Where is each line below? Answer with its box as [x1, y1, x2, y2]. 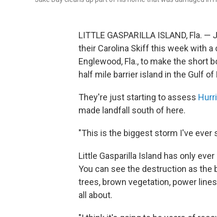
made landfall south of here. [78, 105, 186, 115]
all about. [78, 190, 112, 200]
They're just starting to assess [78, 92, 198, 102]
